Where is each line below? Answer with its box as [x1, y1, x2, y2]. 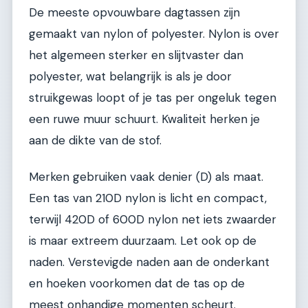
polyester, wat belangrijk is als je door [29, 68, 232, 84]
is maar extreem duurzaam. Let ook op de [29, 233, 256, 249]
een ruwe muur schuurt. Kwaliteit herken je [29, 111, 260, 126]
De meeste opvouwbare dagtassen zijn [29, 4, 240, 20]
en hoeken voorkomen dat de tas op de [29, 276, 245, 291]
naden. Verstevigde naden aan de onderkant [29, 254, 269, 270]
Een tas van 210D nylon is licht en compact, [29, 190, 267, 206]
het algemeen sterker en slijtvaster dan [29, 47, 243, 63]
